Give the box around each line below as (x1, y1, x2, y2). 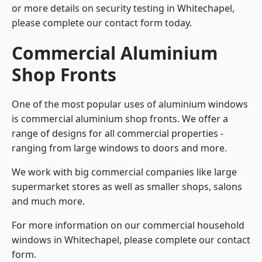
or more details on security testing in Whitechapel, (12, 2, 235, 15)
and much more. (12, 195, 85, 208)
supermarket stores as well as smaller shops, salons (12, 180, 242, 194)
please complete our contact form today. (12, 16, 192, 30)
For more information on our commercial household (12, 219, 244, 232)
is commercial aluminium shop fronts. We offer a (12, 112, 228, 126)
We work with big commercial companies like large (12, 166, 237, 179)
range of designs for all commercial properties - (12, 127, 223, 140)
